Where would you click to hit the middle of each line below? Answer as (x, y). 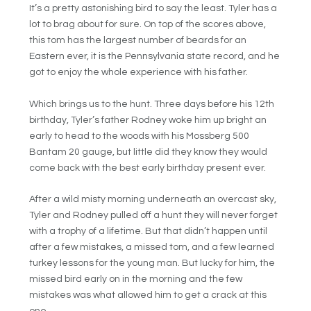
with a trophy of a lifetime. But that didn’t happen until (149, 232)
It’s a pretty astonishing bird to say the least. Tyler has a (153, 9)
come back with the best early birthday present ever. (148, 168)
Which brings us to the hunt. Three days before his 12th (152, 104)
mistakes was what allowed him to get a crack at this (148, 295)
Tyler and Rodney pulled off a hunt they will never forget (154, 216)
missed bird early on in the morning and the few (136, 279)
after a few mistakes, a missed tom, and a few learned (152, 247)
